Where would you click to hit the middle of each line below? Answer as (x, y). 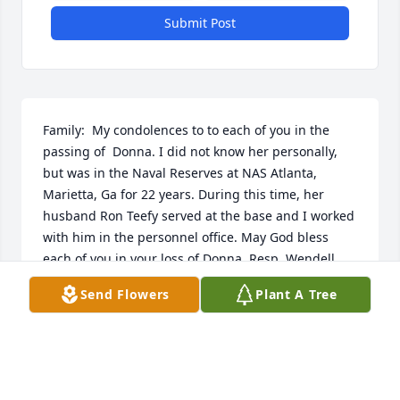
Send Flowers (125, 294)
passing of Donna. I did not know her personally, (190, 152)
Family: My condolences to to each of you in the (186, 130)
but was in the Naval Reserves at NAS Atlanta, (180, 173)
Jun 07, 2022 (79, 339)
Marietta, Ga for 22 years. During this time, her (183, 195)
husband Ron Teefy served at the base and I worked (199, 216)
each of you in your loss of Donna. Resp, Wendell (189, 259)
